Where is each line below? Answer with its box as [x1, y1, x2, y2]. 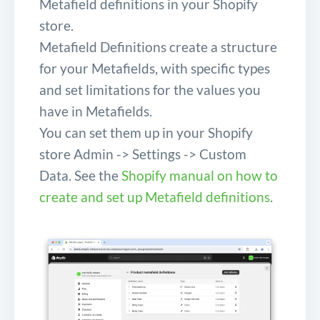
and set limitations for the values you [39, 81, 261, 98]
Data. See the [39, 166, 121, 184]
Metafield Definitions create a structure [39, 38, 277, 55]
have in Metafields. [39, 102, 152, 119]
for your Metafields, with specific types [39, 59, 270, 76]
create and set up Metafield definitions [39, 188, 270, 205]
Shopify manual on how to [121, 166, 278, 184]
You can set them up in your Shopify [39, 124, 253, 141]
